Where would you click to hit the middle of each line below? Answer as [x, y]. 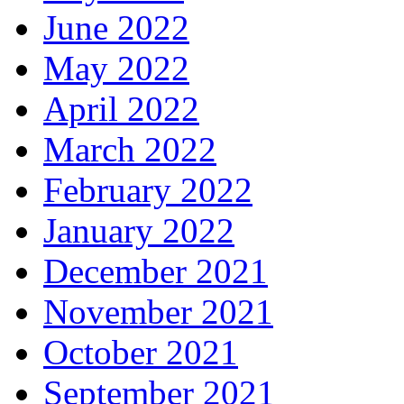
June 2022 [116, 27]
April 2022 [121, 108]
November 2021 [158, 311]
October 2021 [141, 352]
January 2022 [139, 230]
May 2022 [116, 68]
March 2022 [130, 149]
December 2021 [156, 271]
